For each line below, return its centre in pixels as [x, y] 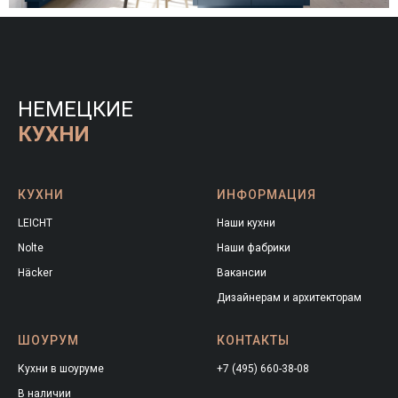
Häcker [35, 272]
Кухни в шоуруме [61, 368]
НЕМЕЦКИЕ [76, 109]
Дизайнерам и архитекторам [289, 297]
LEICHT [35, 223]
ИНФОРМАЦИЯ [267, 194]
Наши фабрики [254, 247]
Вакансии [242, 272]
